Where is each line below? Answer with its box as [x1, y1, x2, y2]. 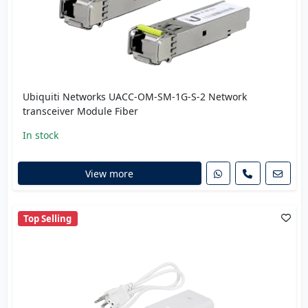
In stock [22, 129, 58, 142]
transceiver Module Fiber [22, 104, 138, 118]
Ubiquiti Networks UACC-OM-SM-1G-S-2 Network [22, 90, 247, 104]
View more [85, 166, 133, 180]
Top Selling [23, 212, 72, 225]
